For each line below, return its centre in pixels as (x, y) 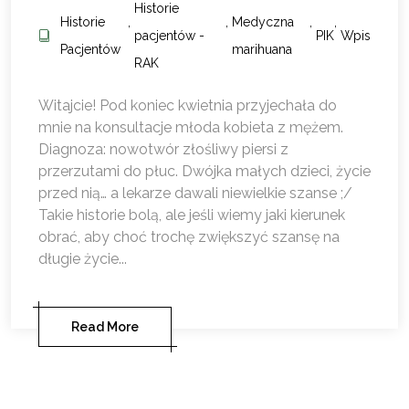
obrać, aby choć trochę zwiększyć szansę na (189, 237)
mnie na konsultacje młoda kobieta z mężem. (191, 128)
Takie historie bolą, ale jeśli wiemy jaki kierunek (192, 215)
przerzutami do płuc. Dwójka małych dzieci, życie (204, 172)
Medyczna (262, 22)
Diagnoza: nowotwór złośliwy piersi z (163, 150)
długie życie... (83, 259)
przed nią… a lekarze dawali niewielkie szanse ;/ (195, 194)
